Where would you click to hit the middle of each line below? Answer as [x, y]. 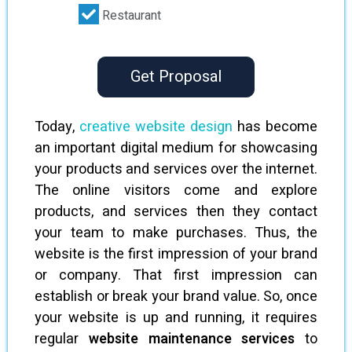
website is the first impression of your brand [176, 254]
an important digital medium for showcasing [176, 148]
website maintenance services [192, 339]
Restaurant [130, 16]
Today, [57, 127]
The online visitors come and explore [176, 191]
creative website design [156, 127]
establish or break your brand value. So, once [176, 297]
